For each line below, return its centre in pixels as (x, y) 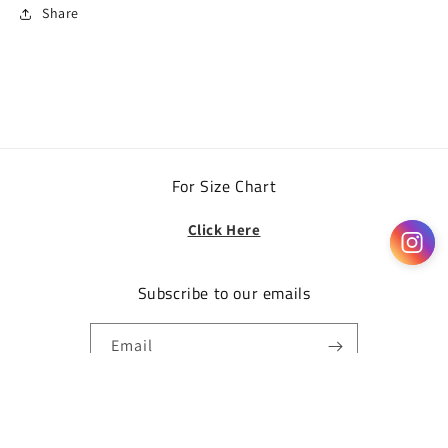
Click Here (224, 229)
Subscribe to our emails (224, 292)
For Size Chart (224, 185)
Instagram (269, 402)
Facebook (223, 402)
